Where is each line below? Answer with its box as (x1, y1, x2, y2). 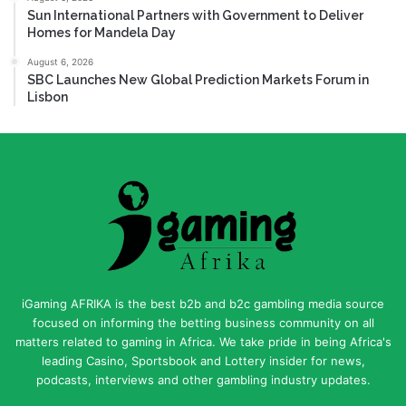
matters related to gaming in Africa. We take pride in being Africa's (14, 333, 391, 349)
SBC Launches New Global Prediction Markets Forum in (27, 72, 369, 87)
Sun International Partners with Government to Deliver (27, 7, 363, 23)
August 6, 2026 (27, 55, 93, 67)
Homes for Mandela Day (27, 24, 176, 40)
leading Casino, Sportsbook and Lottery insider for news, (41, 353, 365, 368)
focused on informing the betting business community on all (32, 314, 374, 330)
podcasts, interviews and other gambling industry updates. (35, 372, 371, 387)
